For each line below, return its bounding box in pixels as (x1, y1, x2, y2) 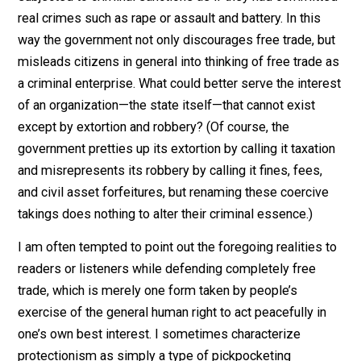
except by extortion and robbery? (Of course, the (19, 252, 322, 270)
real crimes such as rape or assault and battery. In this (19, 131, 357, 149)
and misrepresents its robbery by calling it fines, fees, (19, 301, 359, 318)
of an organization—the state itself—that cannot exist (19, 228, 351, 246)
